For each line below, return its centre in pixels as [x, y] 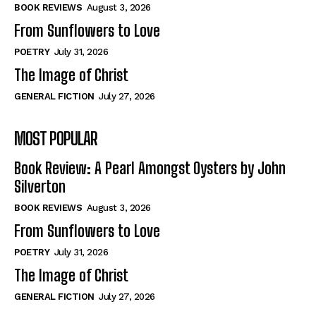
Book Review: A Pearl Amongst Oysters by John [150, 169]
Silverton [40, 187]
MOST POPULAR [56, 139]
